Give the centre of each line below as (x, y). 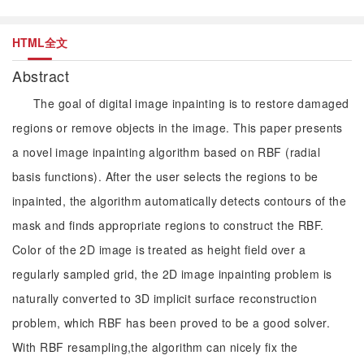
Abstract (43, 76)
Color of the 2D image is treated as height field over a (159, 249)
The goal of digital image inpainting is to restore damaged (191, 103)
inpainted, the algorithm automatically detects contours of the (180, 201)
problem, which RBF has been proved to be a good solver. (171, 323)
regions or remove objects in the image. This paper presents (178, 128)
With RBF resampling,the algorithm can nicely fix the (155, 347)
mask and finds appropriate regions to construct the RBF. (168, 225)
